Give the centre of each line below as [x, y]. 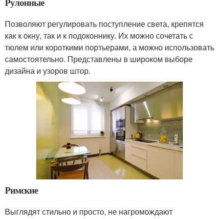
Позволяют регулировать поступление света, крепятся [104, 24]
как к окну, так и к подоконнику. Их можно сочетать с [99, 36]
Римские [22, 190]
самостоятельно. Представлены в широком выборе [99, 59]
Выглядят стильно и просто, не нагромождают [89, 211]
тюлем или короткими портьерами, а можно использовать [109, 47]
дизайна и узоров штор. [49, 71]
